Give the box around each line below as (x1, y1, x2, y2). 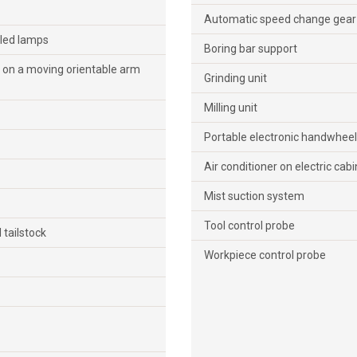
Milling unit (204, 100, 257, 114)
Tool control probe (204, 218, 295, 232)
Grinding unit (204, 71, 267, 84)
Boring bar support (204, 41, 297, 55)
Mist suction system (204, 189, 304, 202)
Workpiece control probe (204, 248, 326, 261)
